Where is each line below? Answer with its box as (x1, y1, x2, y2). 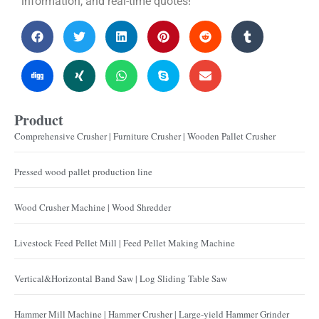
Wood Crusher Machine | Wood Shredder (14, 200, 171, 214)
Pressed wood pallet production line (14, 164, 152, 178)
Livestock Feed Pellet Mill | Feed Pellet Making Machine (14, 236, 235, 249)
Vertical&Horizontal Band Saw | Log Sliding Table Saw (14, 271, 227, 285)
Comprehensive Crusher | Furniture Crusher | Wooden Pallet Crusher (14, 129, 276, 142)
